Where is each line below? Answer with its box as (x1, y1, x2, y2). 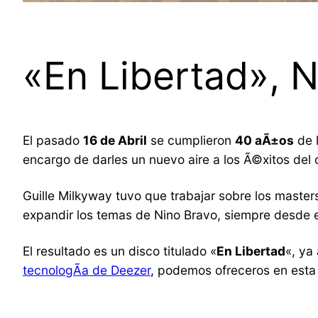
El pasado (23, 133, 83, 148)
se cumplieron (147, 133, 235, 148)
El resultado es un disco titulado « (23, 243, 216, 259)
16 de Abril (83, 133, 147, 148)
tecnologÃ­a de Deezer (23, 263, 150, 278)
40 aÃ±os (235, 133, 294, 148)
